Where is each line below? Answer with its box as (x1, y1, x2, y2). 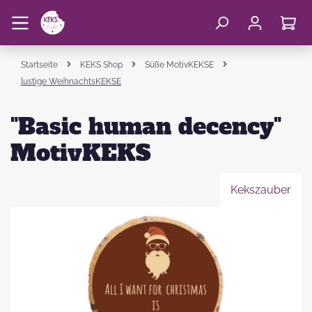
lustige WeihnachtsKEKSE (21, 77, 121, 86)
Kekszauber (231, 183, 291, 196)
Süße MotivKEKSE (145, 60, 214, 70)
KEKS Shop (80, 60, 123, 70)
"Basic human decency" (10, 111, 281, 142)
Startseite (21, 60, 58, 70)
